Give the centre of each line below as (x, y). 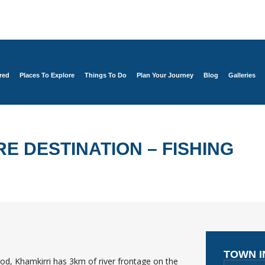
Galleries (242, 75)
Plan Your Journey (165, 75)
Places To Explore (47, 75)
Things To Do (106, 75)
